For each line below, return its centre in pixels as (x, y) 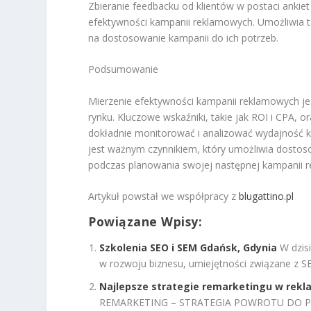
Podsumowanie (124, 69)
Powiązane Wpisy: (145, 222)
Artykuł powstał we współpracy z (164, 196)
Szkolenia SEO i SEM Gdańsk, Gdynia (188, 248)
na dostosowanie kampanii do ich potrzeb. (184, 38)
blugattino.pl (267, 196)
